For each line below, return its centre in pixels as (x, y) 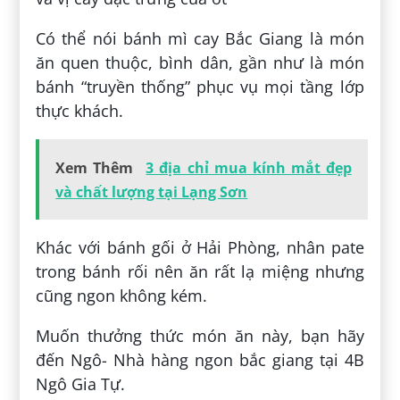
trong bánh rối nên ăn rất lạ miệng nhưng (200, 271)
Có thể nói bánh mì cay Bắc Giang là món (200, 38)
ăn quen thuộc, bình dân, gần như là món (200, 62)
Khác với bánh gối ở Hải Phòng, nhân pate (200, 247)
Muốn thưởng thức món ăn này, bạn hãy (200, 335)
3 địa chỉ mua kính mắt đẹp (249, 167)
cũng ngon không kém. (122, 295)
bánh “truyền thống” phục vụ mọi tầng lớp (200, 86)
